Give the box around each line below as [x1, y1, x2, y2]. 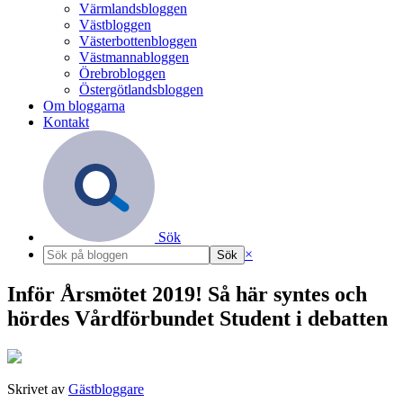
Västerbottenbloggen [79, 33, 197, 49]
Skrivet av [7, 381, 68, 397]
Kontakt [43, 114, 89, 130]
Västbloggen [79, 17, 151, 32]
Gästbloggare [68, 381, 144, 397]
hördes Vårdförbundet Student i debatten [7, 306, 388, 330]
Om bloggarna [43, 98, 125, 113]
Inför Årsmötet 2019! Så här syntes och [7, 282, 367, 306]
